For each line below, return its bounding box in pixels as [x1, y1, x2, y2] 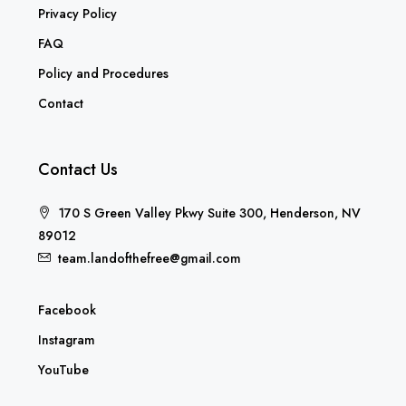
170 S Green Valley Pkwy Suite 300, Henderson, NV [58, 203, 361, 222]
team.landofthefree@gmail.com [58, 248, 241, 267]
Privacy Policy [38, 4, 117, 23]
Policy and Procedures [38, 63, 169, 82]
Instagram [38, 330, 95, 349]
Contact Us [38, 157, 118, 181]
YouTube [38, 360, 89, 379]
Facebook [38, 300, 96, 319]
